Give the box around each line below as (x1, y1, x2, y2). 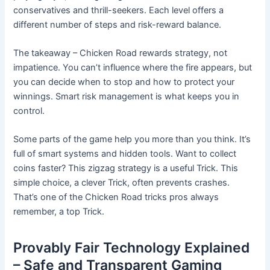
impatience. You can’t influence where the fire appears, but (13, 61, 253, 73)
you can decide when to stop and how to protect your (13, 76, 235, 87)
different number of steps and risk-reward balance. (13, 19, 222, 30)
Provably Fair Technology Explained (13, 239, 250, 257)
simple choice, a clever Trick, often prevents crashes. (13, 177, 230, 189)
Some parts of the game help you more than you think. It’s (13, 134, 251, 145)
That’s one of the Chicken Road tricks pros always (13, 192, 219, 203)
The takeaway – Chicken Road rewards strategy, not (13, 47, 228, 58)
